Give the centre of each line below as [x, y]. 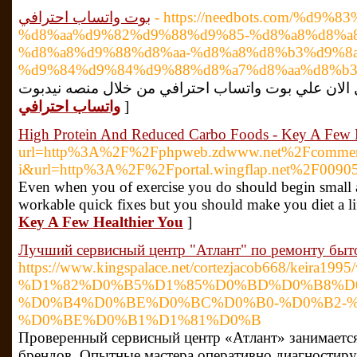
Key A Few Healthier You [101, 222]
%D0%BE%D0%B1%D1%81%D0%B [140, 320]
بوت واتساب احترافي [84, 17]
